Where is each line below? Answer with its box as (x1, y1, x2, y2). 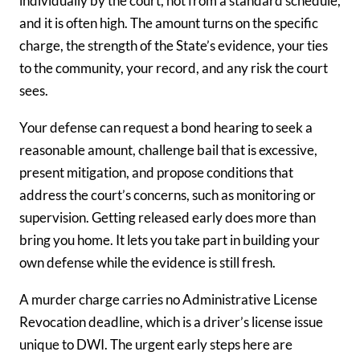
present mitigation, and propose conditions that (19, 163, 293, 181)
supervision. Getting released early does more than (19, 208, 316, 226)
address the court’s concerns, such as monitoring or (19, 186, 316, 203)
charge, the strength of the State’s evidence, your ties (19, 37, 328, 55)
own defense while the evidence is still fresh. (19, 253, 276, 271)
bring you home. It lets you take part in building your (19, 231, 320, 248)
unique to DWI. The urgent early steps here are (19, 335, 292, 353)
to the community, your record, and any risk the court (19, 59, 328, 77)
